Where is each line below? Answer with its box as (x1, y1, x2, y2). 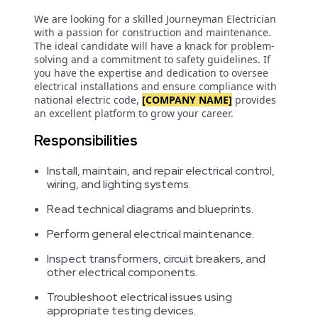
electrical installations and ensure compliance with (34, 79, 277, 93)
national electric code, (34, 93, 142, 106)
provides (232, 93, 276, 106)
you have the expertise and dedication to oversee (34, 66, 268, 79)
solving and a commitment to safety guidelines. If (34, 53, 270, 66)
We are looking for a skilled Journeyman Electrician (34, 12, 276, 26)
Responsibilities (34, 131, 138, 150)
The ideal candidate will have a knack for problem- (34, 39, 275, 53)
